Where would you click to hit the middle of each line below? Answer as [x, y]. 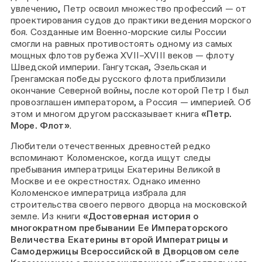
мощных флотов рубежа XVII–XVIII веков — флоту [123, 55]
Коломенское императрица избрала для [99, 193]
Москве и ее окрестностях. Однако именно [106, 181]
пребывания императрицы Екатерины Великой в [116, 170]
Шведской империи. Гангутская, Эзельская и [109, 67]
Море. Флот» [40, 125]
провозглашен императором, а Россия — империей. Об [131, 102]
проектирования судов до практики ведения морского [131, 20]
